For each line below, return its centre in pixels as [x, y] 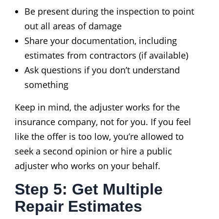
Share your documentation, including [101, 40]
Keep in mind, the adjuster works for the [97, 107]
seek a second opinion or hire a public [93, 151]
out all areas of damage [73, 26]
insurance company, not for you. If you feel [103, 121]
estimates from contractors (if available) [106, 55]
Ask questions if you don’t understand [102, 70]
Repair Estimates [78, 206]
